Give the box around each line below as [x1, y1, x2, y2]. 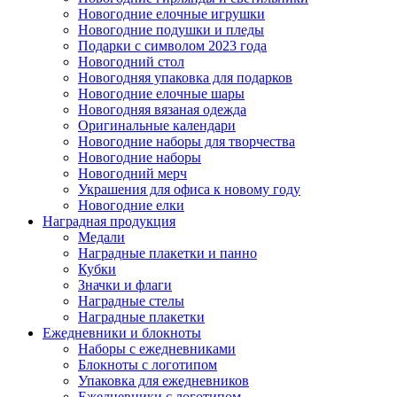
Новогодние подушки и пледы [78, 22, 264, 37]
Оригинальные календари [78, 118, 236, 133]
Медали [78, 230, 125, 245]
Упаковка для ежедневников [78, 373, 249, 388]
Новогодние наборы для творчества [78, 134, 295, 149]
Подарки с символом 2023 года [78, 38, 267, 53]
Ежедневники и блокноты [43, 325, 201, 340]
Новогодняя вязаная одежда [78, 102, 246, 117]
